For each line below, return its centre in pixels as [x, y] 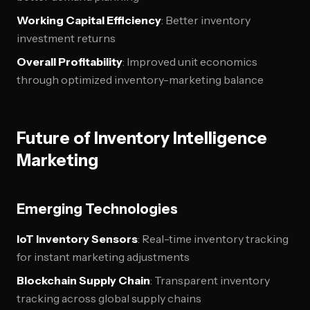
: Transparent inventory [210, 280]
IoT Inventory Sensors [77, 239]
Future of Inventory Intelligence [142, 138]
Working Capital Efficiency [89, 20]
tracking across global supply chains [109, 298]
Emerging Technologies [97, 209]
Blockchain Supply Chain [83, 280]
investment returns [66, 38]
